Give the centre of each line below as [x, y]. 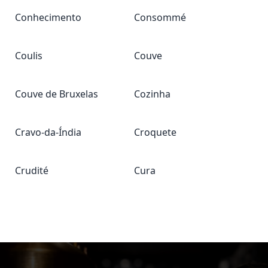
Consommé [160, 17]
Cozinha [152, 94]
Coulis [29, 56]
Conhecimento [48, 17]
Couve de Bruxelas [57, 94]
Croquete [155, 132]
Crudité [32, 170]
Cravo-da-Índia [48, 132]
